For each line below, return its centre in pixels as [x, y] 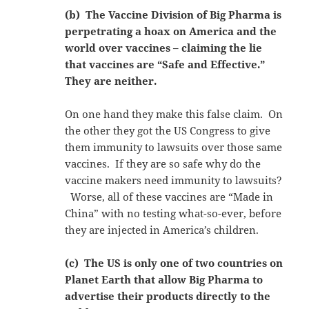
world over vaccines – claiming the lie [164, 47]
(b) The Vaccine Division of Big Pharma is [173, 14]
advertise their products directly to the [168, 296]
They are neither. [111, 80]
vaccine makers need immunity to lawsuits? [174, 180]
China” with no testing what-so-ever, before [173, 213]
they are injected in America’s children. [162, 229]
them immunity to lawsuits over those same [174, 147]
